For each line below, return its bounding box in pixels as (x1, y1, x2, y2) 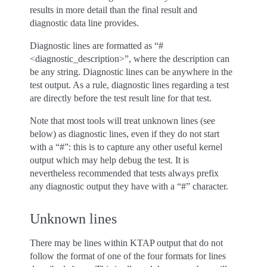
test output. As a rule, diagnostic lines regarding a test (30, 80, 229, 90)
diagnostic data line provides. (30, 18, 139, 28)
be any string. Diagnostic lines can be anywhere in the (30, 67, 232, 77)
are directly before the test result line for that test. (30, 93, 212, 103)
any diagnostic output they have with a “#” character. (30, 181, 228, 191)
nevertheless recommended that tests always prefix (30, 168, 219, 178)
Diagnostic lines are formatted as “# (30, 41, 163, 51)
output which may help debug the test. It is (30, 155, 189, 165)
